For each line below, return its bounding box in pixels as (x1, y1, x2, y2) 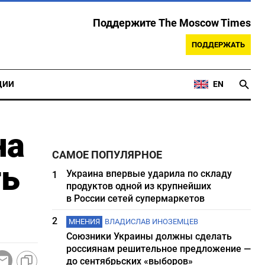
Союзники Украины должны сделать (66, 231, 232, 242)
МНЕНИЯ (69, 217, 101, 226)
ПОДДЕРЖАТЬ (192, 40, 245, 49)
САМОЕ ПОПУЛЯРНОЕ (52, 149, 163, 161)
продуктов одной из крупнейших (66, 180, 212, 192)
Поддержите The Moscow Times (93, 17, 251, 29)
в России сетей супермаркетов (66, 193, 205, 204)
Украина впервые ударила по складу (66, 168, 232, 179)
